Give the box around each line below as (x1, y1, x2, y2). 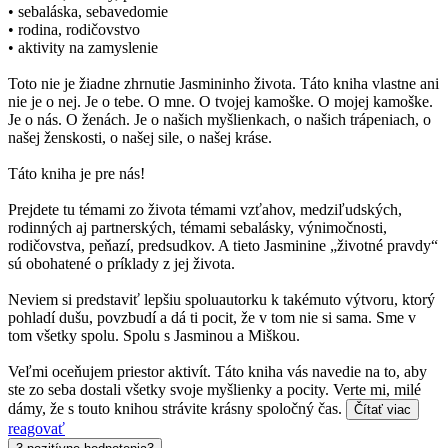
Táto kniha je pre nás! (8, 165, 145, 183)
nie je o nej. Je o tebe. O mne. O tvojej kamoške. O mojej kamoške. (8, 93, 433, 111)
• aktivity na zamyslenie (8, 39, 158, 57)
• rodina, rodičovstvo (8, 21, 140, 39)
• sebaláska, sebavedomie (8, 3, 168, 21)
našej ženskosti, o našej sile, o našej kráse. (8, 129, 272, 147)
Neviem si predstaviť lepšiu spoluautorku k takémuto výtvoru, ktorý (8, 291, 435, 309)
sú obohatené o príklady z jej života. (8, 255, 235, 273)
